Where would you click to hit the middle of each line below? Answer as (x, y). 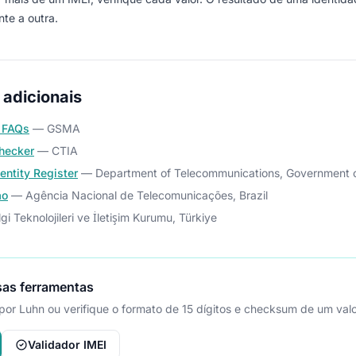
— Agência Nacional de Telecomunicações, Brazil (139, 195)
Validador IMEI (67, 344)
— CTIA (58, 151)
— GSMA (56, 128)
